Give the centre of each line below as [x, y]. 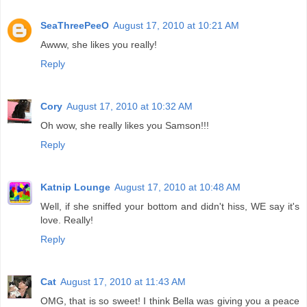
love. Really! [67, 220]
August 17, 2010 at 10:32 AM [130, 107]
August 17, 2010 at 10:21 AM [176, 26]
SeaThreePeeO [75, 26]
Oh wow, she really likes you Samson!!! [125, 126]
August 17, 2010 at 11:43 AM [123, 282]
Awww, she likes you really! [99, 45]
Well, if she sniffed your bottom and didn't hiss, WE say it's [170, 207]
